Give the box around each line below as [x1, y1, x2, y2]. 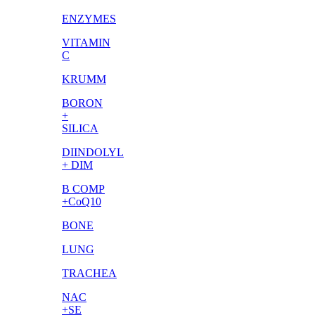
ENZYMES [62, 13, 116, 25]
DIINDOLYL [62, 146, 124, 158]
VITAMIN [62, 37, 110, 49]
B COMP [62, 183, 105, 195]
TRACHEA [62, 267, 117, 279]
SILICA [62, 122, 98, 134]
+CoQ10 [62, 195, 101, 207]
